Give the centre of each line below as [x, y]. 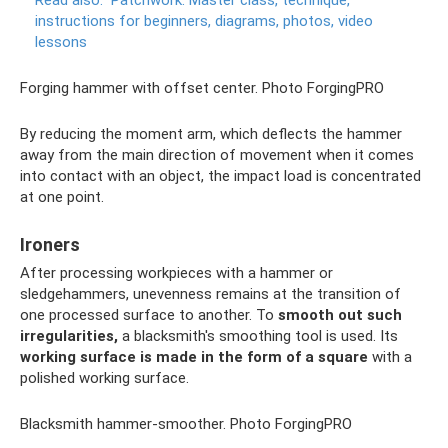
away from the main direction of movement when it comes [217, 155]
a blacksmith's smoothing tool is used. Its [258, 336]
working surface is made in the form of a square [194, 357]
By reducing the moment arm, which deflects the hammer [211, 134]
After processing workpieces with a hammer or [176, 273]
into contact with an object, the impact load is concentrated [220, 176]
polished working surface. [104, 378]
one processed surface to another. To [149, 315]
